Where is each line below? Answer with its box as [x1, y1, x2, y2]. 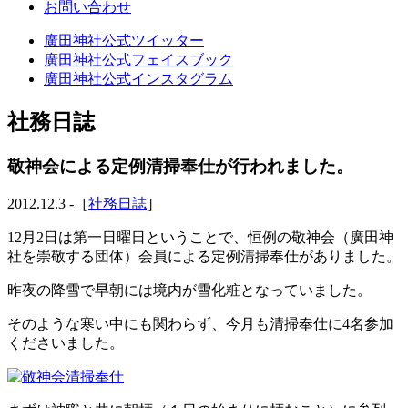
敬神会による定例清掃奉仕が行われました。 [7, 156, 353, 176]
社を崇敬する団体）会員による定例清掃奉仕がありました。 [7, 249, 401, 265]
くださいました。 [7, 335, 124, 352]
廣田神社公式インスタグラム [44, 70, 233, 87]
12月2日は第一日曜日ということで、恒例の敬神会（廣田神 [7, 229, 393, 246]
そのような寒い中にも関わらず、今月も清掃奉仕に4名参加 [7, 316, 393, 332]
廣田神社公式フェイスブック [44, 51, 233, 67]
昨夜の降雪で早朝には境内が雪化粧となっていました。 [7, 282, 372, 299]
